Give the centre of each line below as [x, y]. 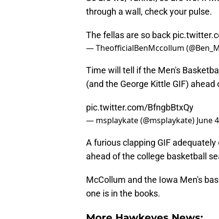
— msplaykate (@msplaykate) [141, 120]
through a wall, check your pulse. [149, 12]
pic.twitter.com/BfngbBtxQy [140, 108]
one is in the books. [123, 194]
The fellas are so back [129, 35]
